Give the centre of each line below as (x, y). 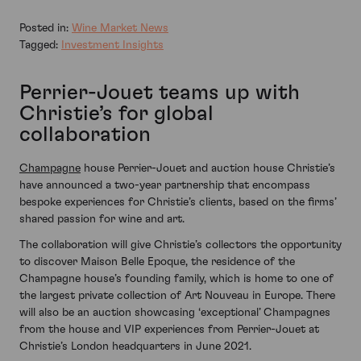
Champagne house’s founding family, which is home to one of (176, 278)
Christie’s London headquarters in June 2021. (135, 346)
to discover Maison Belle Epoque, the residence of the (157, 261)
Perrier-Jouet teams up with (160, 92)
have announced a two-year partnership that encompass (165, 186)
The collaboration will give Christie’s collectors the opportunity (180, 245)
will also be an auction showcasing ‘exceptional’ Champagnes (175, 312)
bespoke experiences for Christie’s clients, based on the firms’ (178, 203)
